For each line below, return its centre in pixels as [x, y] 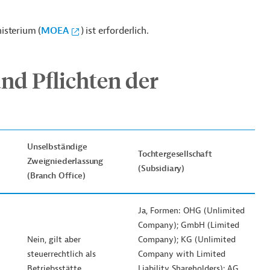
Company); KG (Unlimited [187, 240]
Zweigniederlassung [65, 161]
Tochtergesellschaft [175, 154]
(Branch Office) [56, 176]
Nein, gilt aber [54, 240]
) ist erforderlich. [115, 31]
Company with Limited [182, 254]
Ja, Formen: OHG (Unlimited [191, 211]
